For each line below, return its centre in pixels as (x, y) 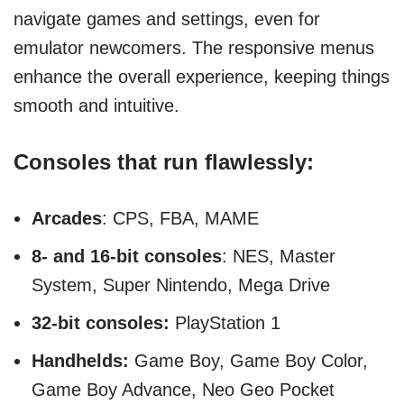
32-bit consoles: (101, 323)
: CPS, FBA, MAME (180, 219)
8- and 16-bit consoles (127, 257)
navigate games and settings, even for (167, 19)
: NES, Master (279, 257)
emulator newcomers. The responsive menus (194, 48)
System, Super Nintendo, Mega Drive (181, 285)
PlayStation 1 (225, 323)
